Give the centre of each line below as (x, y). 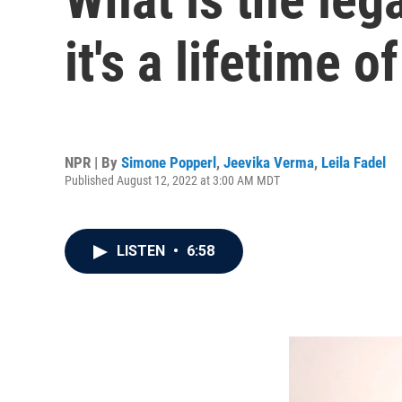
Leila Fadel (354, 162)
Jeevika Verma (269, 162)
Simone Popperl (169, 162)
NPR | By (93, 162)
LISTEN (143, 251)
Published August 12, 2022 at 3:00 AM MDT (172, 180)
